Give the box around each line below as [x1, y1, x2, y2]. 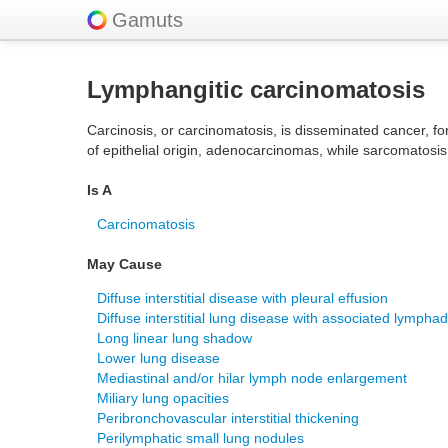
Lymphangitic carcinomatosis [87, 76, 425, 103]
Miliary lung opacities [97, 390, 229, 406]
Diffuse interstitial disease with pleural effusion [97, 290, 388, 306]
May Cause [87, 256, 162, 272]
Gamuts [112, 9, 183, 31]
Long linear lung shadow [97, 330, 252, 346]
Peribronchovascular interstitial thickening [97, 410, 359, 426]
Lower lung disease [97, 350, 220, 366]
